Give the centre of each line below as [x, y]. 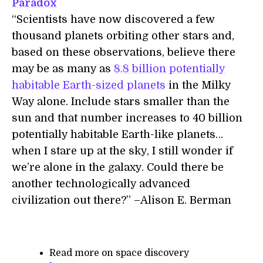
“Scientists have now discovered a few [113, 19]
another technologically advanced [101, 184]
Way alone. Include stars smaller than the [121, 102]
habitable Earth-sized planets [89, 85]
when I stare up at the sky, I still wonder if [122, 151]
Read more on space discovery [119, 253]
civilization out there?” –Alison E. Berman [122, 200]
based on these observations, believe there [124, 52]
